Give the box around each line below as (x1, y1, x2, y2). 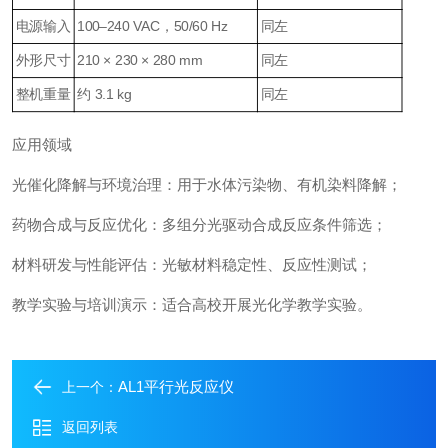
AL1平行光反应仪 (118, 378, 234, 396)
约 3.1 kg (77, 86, 132, 103)
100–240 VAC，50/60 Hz (77, 18, 229, 34)
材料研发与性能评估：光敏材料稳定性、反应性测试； (12, 256, 372, 274)
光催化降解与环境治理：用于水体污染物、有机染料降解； (12, 176, 402, 194)
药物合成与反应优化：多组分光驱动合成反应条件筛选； (12, 216, 387, 234)
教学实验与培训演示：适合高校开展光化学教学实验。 (12, 296, 372, 314)
